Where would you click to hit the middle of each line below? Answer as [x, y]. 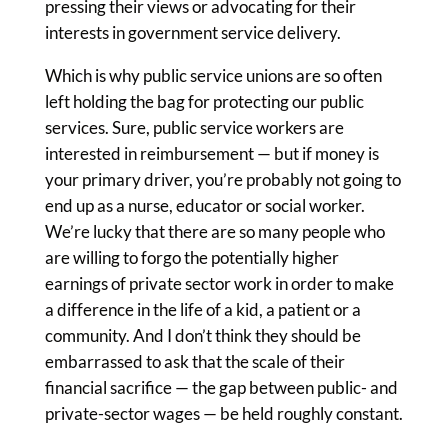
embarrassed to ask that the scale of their [194, 361]
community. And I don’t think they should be [202, 335]
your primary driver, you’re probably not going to [222, 179]
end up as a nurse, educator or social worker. [204, 205]
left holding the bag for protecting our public [204, 101]
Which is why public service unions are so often [213, 75]
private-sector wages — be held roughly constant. [223, 413]
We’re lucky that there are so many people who [214, 231]
